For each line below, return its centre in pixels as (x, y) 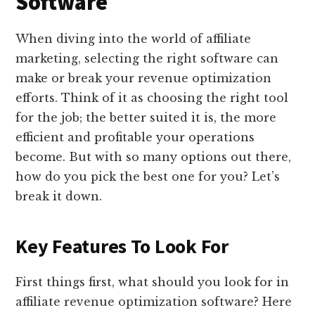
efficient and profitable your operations (135, 137)
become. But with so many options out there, (154, 156)
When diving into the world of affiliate (134, 38)
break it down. (59, 196)
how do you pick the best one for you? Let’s (148, 176)
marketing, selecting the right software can (147, 58)
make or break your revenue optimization (144, 78)
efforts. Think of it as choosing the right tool (152, 97)
